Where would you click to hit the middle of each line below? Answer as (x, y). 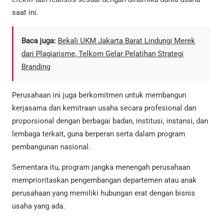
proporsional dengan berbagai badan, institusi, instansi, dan (110, 121)
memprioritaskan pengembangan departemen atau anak (104, 180)
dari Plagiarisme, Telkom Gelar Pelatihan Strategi (103, 54)
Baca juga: (39, 41)
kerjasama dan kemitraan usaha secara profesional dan (104, 108)
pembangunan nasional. (51, 147)
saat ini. (25, 12)
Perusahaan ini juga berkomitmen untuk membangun (99, 95)
